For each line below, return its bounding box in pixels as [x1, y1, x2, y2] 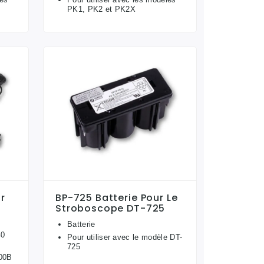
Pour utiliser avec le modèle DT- [67, 233, 183, 242]
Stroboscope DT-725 [55, 202, 166, 216]
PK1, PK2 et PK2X [67, 4, 136, 14]
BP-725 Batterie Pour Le [55, 191, 178, 205]
